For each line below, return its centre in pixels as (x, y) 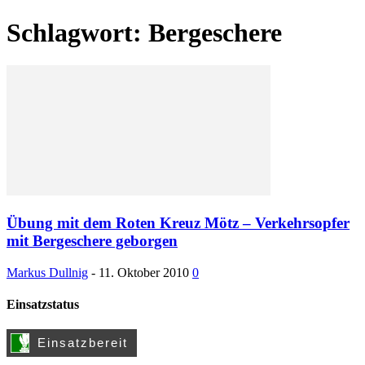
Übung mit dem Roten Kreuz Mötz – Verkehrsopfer (178, 222)
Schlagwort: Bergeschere (144, 32)
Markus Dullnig (47, 272)
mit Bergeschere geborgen (92, 240)
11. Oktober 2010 (144, 272)
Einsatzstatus (43, 304)
